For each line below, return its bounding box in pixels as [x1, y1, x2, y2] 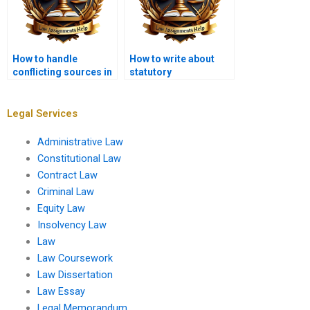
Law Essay [37, 284, 85, 298]
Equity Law [37, 201, 85, 215]
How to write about [129, 53, 215, 65]
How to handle [12, 53, 77, 65]
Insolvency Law [37, 218, 107, 231]
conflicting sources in [12, 66, 112, 78]
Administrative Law [37, 135, 123, 148]
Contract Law [37, 168, 98, 181]
